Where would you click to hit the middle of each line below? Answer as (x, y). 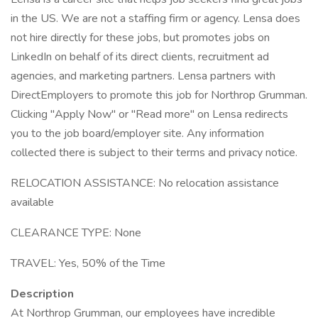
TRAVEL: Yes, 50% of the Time (88, 263)
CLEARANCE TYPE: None (76, 233)
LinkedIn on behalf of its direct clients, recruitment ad (140, 57)
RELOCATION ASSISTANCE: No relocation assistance (145, 183)
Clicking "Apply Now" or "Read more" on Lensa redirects (149, 114)
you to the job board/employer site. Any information (137, 133)
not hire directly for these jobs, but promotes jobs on (140, 38)
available (32, 202)
